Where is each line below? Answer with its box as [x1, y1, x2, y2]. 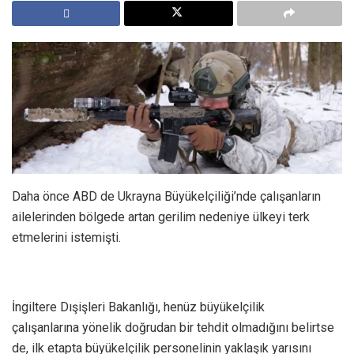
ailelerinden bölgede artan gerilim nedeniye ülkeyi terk [12, 209, 310, 225]
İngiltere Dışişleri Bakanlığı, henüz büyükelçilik [12, 299, 265, 315]
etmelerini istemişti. [12, 230, 121, 246]
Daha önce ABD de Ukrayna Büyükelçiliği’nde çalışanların [12, 189, 321, 205]
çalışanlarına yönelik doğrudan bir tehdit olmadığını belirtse [12, 320, 334, 336]
